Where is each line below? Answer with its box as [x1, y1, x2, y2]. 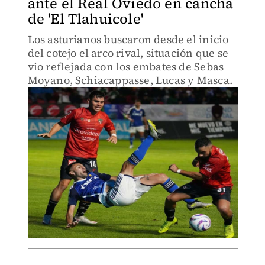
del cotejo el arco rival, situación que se [27, 46, 228, 60]
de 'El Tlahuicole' [27, 9, 144, 28]
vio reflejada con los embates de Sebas [27, 59, 224, 74]
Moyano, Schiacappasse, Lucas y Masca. [27, 73, 232, 88]
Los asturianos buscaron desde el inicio [27, 32, 229, 47]
